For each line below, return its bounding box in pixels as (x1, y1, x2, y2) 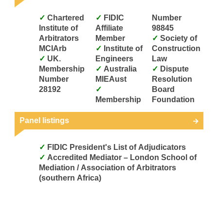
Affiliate (95, 23, 123, 32)
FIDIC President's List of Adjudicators (47, 143, 186, 151)
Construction (152, 44, 200, 53)
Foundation (152, 95, 195, 104)
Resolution (152, 74, 192, 83)
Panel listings (19, 116, 69, 125)
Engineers (95, 54, 133, 63)
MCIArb (39, 44, 67, 53)
